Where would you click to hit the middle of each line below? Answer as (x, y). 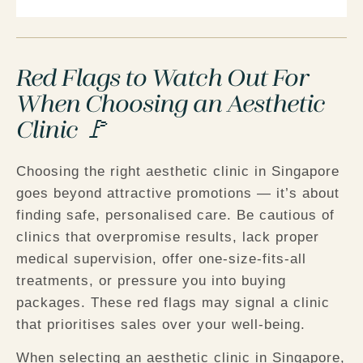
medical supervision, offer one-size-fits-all (161, 258)
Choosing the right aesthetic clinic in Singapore (178, 171)
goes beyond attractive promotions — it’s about (178, 193)
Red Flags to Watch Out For (162, 79)
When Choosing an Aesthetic (171, 105)
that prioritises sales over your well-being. (161, 324)
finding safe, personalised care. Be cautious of (175, 215)
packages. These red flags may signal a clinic (173, 302)
